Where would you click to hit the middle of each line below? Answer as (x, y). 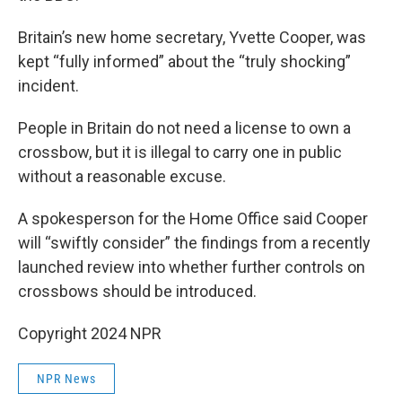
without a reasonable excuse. (122, 176)
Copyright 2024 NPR (90, 333)
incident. (48, 86)
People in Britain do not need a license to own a (184, 128)
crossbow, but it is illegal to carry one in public (180, 152)
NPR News (66, 379)
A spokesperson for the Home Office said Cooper (193, 218)
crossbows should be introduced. (137, 291)
